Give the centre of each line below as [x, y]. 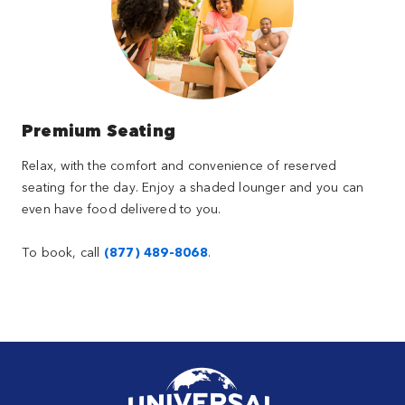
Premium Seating [99, 130]
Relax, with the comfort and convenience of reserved [179, 165]
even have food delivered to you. [121, 208]
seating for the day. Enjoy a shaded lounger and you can [193, 187]
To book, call [62, 252]
